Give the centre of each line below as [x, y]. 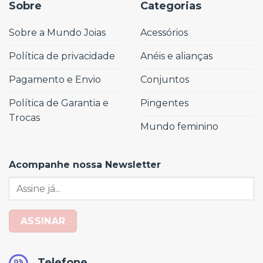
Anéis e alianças [176, 56]
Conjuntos [165, 79]
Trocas [24, 117]
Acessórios [164, 32]
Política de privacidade [62, 56]
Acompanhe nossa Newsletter [85, 165]
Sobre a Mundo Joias [57, 32]
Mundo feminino [179, 126]
